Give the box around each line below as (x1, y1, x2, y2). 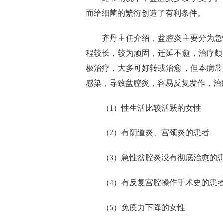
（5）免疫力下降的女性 (102, 203, 185, 212)
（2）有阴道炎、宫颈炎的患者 (102, 128, 209, 137)
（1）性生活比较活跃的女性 (102, 104, 201, 112)
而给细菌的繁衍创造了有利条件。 (86, 9, 205, 17)
